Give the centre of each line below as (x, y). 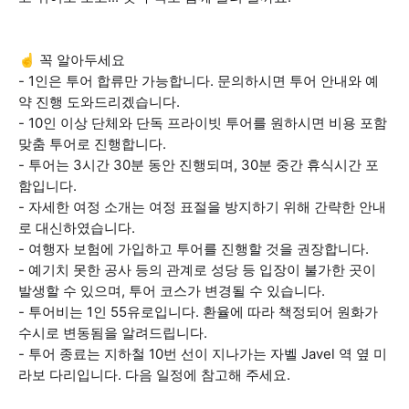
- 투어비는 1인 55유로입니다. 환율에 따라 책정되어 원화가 (198, 312)
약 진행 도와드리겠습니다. (99, 102)
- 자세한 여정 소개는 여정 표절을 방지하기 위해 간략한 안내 (202, 207)
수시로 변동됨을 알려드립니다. (113, 333)
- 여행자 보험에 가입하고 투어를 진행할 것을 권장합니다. (194, 249)
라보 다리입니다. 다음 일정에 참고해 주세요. (154, 375)
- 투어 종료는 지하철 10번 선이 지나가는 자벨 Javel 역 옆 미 (203, 354)
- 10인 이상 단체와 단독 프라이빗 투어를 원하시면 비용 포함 (203, 123)
